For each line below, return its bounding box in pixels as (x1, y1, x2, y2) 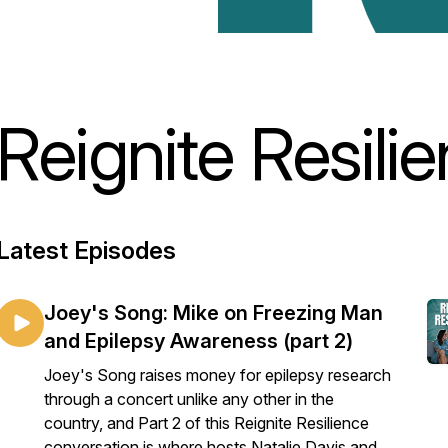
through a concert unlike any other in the (44, 389, 334, 409)
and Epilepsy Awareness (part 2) (44, 329, 353, 353)
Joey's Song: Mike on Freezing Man (44, 301, 383, 325)
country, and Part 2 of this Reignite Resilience (44, 413, 369, 433)
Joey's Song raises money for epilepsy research (44, 365, 391, 385)
